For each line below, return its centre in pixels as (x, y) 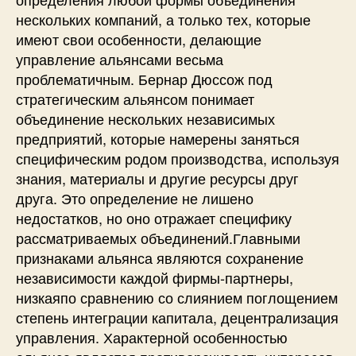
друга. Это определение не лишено (135, 197)
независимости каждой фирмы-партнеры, (155, 277)
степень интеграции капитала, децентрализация (177, 317)
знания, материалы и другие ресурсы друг (157, 178)
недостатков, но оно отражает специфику (154, 217)
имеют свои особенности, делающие (139, 39)
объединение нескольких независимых (145, 118)
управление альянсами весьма (120, 58)
